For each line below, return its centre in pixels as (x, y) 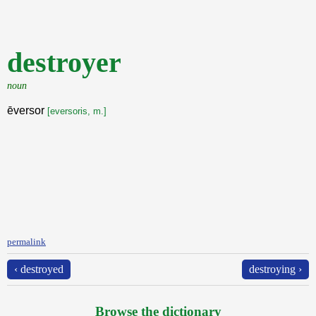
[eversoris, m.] (77, 111)
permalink (26, 242)
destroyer (64, 62)
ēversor (27, 110)
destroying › (275, 269)
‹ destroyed (39, 269)
